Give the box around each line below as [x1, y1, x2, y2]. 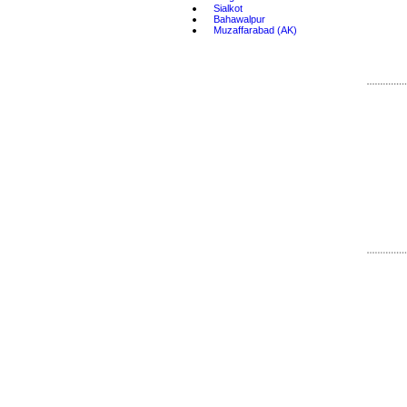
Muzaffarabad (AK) [213, 25, 297, 36]
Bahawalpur [213, 14, 265, 25]
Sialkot [213, 2, 243, 14]
